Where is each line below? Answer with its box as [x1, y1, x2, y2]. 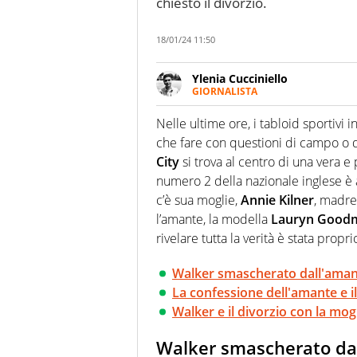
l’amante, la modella [156, 210, 271, 229]
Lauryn [271, 210, 314, 229]
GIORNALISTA [192, 84, 257, 98]
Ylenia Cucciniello [192, 70, 288, 86]
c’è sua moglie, [156, 191, 241, 210]
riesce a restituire [192, 127, 286, 143]
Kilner [279, 191, 314, 210]
